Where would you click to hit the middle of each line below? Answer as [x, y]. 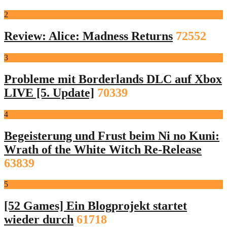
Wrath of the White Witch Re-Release [103, 149]
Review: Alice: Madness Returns [88, 36]
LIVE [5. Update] [49, 92]
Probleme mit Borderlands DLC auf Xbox [113, 79]
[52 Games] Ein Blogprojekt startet [96, 206]
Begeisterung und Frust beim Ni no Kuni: [112, 136]
